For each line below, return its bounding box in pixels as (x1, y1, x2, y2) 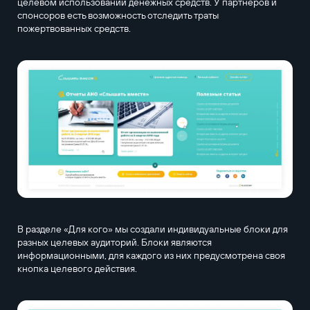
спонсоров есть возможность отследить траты (17, 9, 219, 22)
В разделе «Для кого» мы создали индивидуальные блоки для (17, 222, 288, 235)
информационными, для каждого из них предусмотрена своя (17, 248, 285, 262)
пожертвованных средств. (17, 22, 131, 35)
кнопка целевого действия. (17, 262, 137, 275)
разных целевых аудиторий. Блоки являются (17, 235, 212, 248)
